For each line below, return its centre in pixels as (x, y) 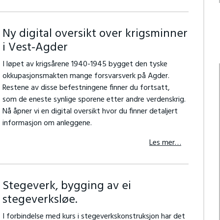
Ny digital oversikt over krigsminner (95, 34)
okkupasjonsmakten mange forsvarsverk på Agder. (86, 76)
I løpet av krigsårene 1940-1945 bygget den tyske (85, 64)
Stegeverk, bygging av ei (67, 186)
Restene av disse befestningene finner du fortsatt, (86, 88)
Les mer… (165, 143)
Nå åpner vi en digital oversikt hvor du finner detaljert (90, 111)
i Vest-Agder (35, 48)
